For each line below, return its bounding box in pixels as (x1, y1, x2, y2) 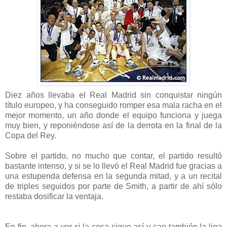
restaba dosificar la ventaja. (5, 192, 103, 201)
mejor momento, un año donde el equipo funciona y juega (5, 111, 222, 120)
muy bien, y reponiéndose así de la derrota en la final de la (5, 121, 222, 130)
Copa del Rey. (5, 131, 56, 140)
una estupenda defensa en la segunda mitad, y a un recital (5, 172, 222, 181)
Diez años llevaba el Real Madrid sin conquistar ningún (5, 91, 222, 100)
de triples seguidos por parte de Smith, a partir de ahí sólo (5, 182, 222, 191)
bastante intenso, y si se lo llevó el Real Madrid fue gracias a (5, 162, 222, 171)
